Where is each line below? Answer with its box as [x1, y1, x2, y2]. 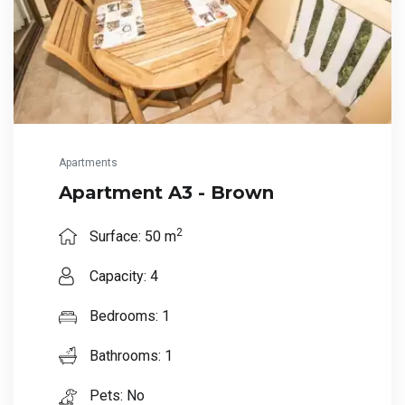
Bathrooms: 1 [86, 347, 173, 365]
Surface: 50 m [86, 228, 176, 246]
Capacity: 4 [86, 268, 158, 286]
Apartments [59, 156, 118, 170]
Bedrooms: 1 [86, 307, 170, 325]
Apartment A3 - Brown [59, 182, 274, 204]
